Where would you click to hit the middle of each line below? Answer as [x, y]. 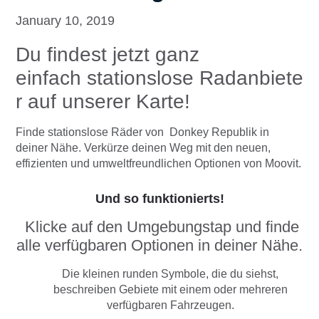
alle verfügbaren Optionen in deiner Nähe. [159, 246]
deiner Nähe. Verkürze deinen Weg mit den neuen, [143, 148]
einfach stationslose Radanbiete [159, 78]
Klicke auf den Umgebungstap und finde [159, 227]
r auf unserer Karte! [103, 102]
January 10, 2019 [65, 21]
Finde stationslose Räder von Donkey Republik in [142, 132]
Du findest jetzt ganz [108, 55]
